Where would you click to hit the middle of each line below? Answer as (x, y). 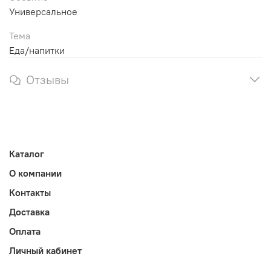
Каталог (27, 153)
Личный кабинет (45, 250)
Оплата (25, 231)
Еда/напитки (37, 51)
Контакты (30, 192)
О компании (35, 173)
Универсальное (43, 12)
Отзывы (47, 80)
